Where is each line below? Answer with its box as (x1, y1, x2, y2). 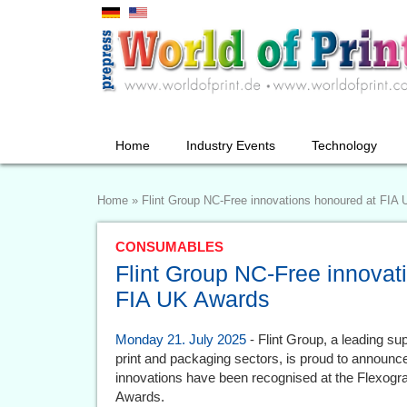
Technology (312, 138, 377, 153)
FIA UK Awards (115, 286, 270, 312)
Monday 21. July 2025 (115, 332, 246, 347)
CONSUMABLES (115, 239, 223, 254)
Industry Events (186, 138, 275, 153)
